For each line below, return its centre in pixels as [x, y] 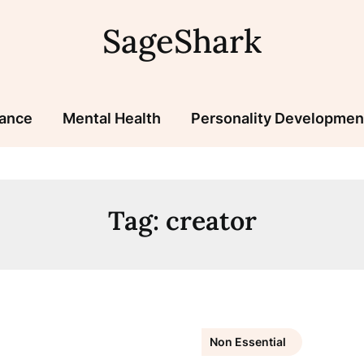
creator [211, 221]
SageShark [182, 41]
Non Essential [247, 342]
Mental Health [111, 118]
